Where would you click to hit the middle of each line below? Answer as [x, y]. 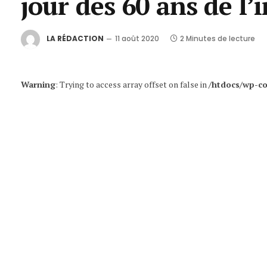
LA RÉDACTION [75, 39]
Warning [38, 84]
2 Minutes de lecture [218, 39]
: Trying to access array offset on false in [132, 84]
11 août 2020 [137, 39]
